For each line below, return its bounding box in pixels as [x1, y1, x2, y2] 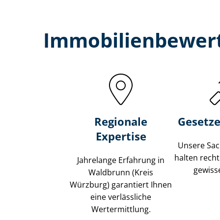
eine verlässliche [90, 192, 152, 203]
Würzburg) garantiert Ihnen [70, 179, 172, 191]
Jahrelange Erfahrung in [77, 155, 165, 166]
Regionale [94, 114, 148, 129]
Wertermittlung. [91, 204, 151, 215]
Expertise [95, 129, 146, 144]
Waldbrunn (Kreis [88, 167, 154, 178]
